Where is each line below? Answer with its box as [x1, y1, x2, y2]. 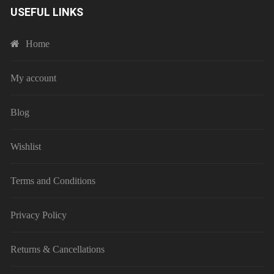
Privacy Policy [10, 210, 67, 221]
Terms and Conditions [10, 176, 96, 187]
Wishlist [10, 141, 42, 152]
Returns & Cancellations [10, 244, 105, 255]
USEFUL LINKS [10, 6, 84, 19]
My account [10, 73, 57, 84]
